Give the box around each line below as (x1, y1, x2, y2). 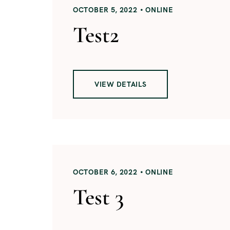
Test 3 (73, 183, 124, 211)
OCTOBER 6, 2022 (73, 167, 138, 177)
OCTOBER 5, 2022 (73, 5, 138, 14)
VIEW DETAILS (94, 79, 147, 89)
